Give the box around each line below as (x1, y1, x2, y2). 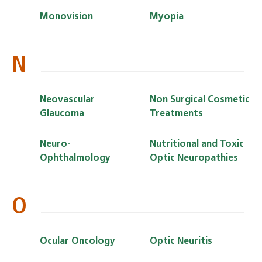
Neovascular (40, 95, 95, 105)
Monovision (40, 12, 93, 22)
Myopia (150, 12, 184, 22)
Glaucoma (40, 109, 84, 119)
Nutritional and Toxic (150, 139, 244, 149)
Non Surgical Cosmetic (150, 95, 250, 105)
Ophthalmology (40, 153, 111, 163)
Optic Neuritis (150, 236, 212, 246)
